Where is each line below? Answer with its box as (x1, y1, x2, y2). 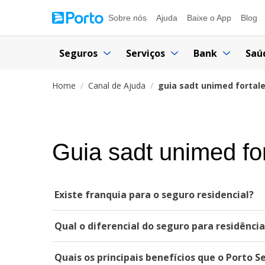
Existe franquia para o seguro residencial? (54, 188, 254, 201)
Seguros (59, 46, 98, 60)
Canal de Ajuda (88, 80, 146, 91)
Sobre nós (108, 13, 147, 22)
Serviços (126, 46, 165, 60)
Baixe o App (187, 13, 231, 22)
